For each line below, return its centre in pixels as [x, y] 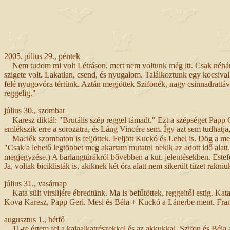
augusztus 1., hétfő [34, 219]
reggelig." [20, 93]
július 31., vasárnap [35, 183]
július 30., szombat [34, 110]
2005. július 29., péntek [42, 56]
